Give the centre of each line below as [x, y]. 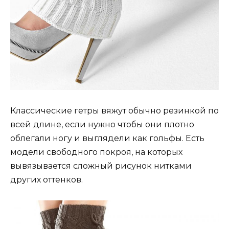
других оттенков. [47, 179]
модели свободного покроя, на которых [96, 152]
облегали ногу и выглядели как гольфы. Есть [107, 138]
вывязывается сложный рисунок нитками [101, 166]
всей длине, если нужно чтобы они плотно [102, 124]
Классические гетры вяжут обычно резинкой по [114, 110]
